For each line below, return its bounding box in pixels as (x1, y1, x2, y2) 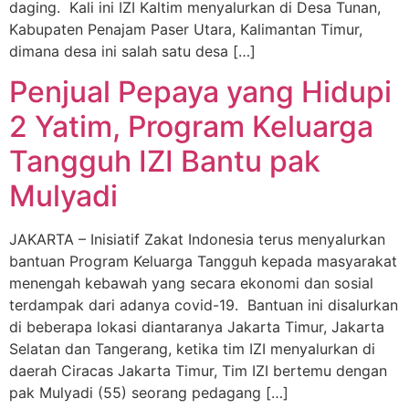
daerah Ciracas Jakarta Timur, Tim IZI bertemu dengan (9, 362, 387, 381)
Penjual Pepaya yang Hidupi (9, 74, 392, 110)
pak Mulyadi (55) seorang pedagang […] (9, 383, 288, 403)
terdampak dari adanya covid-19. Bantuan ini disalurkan (9, 296, 398, 315)
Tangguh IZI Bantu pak (9, 143, 320, 180)
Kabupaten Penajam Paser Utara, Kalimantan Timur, (9, 19, 362, 38)
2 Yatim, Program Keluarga (9, 109, 373, 145)
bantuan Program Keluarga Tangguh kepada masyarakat (9, 252, 397, 271)
